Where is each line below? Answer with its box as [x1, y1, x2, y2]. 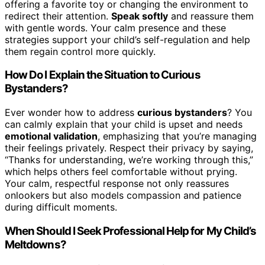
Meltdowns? [5, 237, 66, 251]
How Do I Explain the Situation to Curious [5, 68, 201, 82]
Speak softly [111, 9, 168, 22]
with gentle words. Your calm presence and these [5, 21, 226, 34]
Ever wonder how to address [5, 106, 137, 119]
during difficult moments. [5, 201, 117, 214]
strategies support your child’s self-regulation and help [5, 33, 250, 46]
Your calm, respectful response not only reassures [5, 177, 229, 190]
